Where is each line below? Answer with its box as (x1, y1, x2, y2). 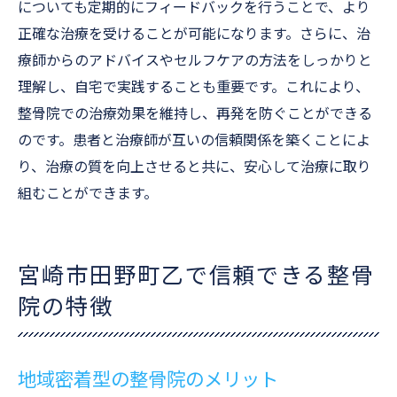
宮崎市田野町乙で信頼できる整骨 (18, 263, 376, 289)
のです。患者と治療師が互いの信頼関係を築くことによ (18, 132, 370, 149)
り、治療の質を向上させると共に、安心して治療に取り (18, 159, 371, 175)
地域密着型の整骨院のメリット (18, 369, 278, 391)
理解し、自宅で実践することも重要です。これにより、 (18, 79, 370, 96)
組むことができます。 (18, 185, 158, 202)
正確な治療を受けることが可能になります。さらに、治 (18, 26, 370, 43)
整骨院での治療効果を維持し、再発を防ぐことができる (18, 105, 372, 122)
